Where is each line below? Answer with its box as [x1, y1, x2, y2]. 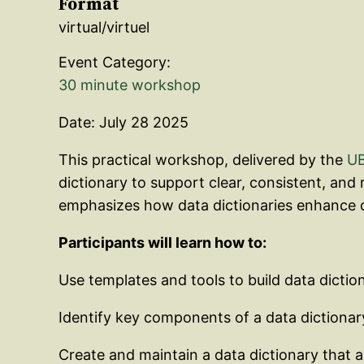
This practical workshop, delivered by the [58, 150, 347, 168]
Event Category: [58, 53, 171, 71]
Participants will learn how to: [58, 233, 266, 251]
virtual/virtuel [58, 18, 149, 36]
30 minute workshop [58, 76, 201, 93]
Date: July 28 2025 [58, 113, 188, 131]
